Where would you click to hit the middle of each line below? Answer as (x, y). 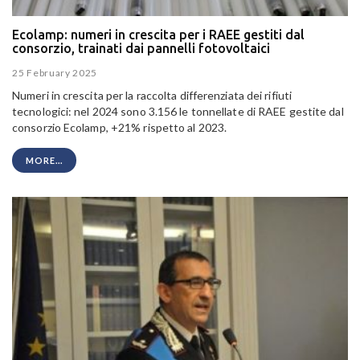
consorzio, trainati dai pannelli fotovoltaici (141, 48)
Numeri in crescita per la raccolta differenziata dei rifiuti (152, 96)
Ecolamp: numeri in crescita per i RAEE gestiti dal (158, 34)
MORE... (44, 161)
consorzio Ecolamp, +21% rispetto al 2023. (120, 128)
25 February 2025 (55, 73)
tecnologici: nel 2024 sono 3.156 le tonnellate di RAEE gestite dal (178, 112)
